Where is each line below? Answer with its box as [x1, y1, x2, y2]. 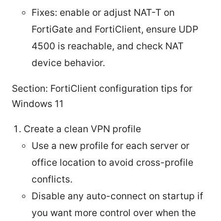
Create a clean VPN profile [24, 123, 141, 135]
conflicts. [32, 174, 73, 185]
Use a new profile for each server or [32, 140, 189, 152]
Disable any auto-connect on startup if [32, 190, 203, 202]
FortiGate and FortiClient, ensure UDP [32, 24, 198, 36]
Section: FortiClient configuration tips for [12, 83, 192, 95]
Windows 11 [12, 98, 64, 110]
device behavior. [32, 57, 105, 69]
